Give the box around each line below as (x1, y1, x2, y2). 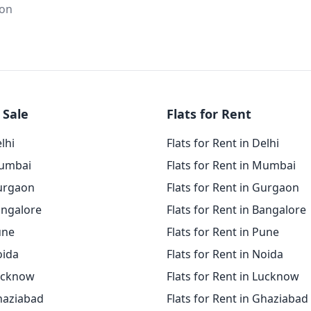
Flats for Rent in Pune (167, 224, 279, 239)
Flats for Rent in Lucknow (167, 269, 299, 284)
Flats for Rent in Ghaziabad (167, 291, 308, 306)
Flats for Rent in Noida (167, 246, 283, 262)
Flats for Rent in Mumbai (167, 158, 296, 173)
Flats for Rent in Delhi (167, 135, 279, 151)
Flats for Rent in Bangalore (167, 202, 306, 217)
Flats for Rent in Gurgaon (167, 180, 299, 195)
